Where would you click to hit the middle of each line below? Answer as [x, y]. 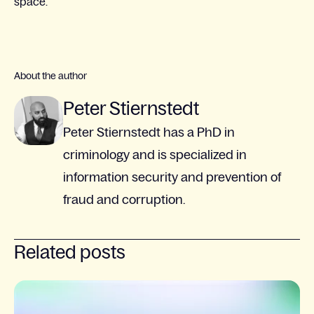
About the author [50, 75]
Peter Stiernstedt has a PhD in [149, 132]
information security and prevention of [172, 177]
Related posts [70, 252]
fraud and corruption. [124, 199]
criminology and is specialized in [155, 155]
